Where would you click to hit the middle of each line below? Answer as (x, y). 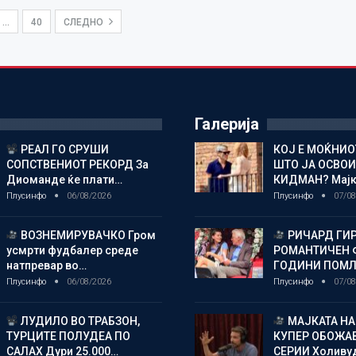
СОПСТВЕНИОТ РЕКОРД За (77, 164)
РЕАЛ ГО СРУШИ (64, 149)
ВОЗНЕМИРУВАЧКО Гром (87, 235)
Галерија (226, 124)
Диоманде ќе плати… (64, 179)
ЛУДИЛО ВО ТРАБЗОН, (79, 321)
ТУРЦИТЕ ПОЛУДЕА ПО (68, 336)
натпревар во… (46, 265)
